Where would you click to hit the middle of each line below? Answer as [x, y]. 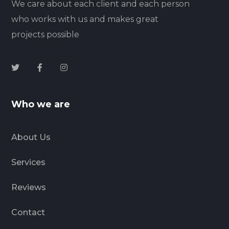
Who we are [41, 104]
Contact [28, 212]
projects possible [45, 34]
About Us [31, 137]
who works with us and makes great [85, 19]
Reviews [29, 187]
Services [29, 162]
